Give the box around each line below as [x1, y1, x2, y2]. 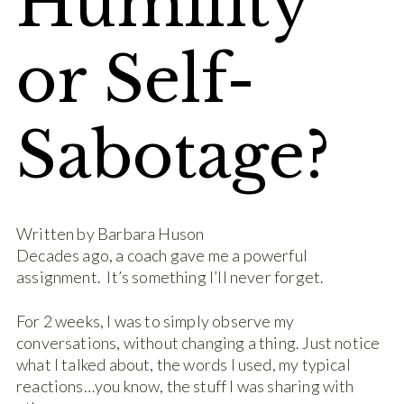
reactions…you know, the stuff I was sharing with [16, 376, 354, 397]
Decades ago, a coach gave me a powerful [16, 245, 308, 266]
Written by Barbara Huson [16, 224, 205, 244]
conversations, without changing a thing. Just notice [16, 333, 381, 353]
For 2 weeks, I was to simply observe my [16, 311, 295, 332]
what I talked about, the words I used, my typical [16, 354, 351, 375]
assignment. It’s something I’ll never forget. [16, 267, 325, 288]
